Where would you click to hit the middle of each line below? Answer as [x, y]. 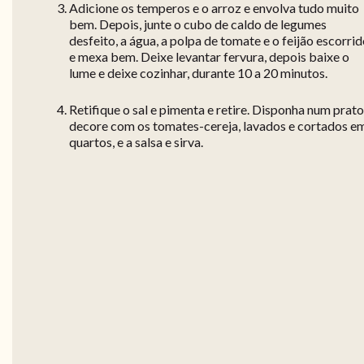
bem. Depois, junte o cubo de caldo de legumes [198, 24]
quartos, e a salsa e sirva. [136, 142]
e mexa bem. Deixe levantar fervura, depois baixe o [209, 57]
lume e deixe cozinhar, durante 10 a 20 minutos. [198, 73]
